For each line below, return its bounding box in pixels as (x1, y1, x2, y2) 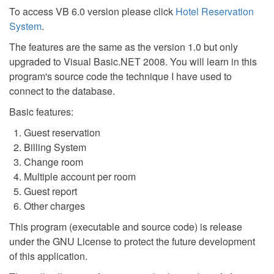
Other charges (24, 198, 85, 213)
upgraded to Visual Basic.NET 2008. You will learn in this (9, 54, 257, 68)
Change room (24, 154, 83, 169)
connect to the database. (9, 83, 115, 98)
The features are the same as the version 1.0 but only (9, 39, 238, 54)
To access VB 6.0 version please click (9, 4, 176, 18)
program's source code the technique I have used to (9, 68, 232, 83)
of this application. (9, 248, 87, 263)
